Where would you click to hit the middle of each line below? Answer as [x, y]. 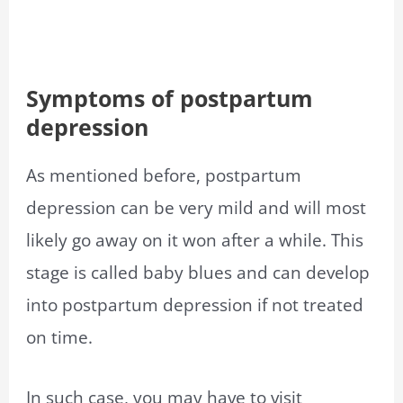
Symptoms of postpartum [170, 99]
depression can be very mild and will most [197, 208]
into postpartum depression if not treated [195, 305]
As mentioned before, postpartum [164, 176]
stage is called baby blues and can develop [198, 273]
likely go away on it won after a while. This [195, 241]
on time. [62, 338]
